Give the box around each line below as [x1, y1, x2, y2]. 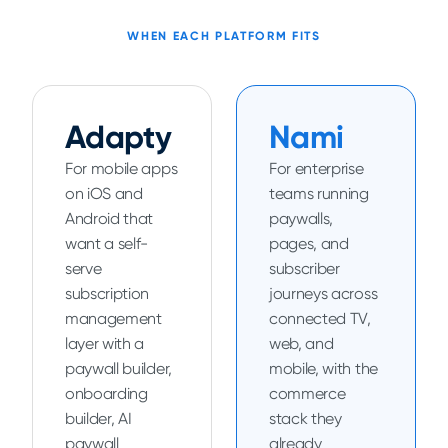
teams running [269, 184, 369, 203]
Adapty [65, 118, 172, 156]
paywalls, [269, 209, 334, 228]
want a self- [65, 234, 149, 253]
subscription [65, 284, 150, 303]
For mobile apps [65, 159, 178, 178]
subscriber [269, 259, 340, 278]
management [65, 309, 162, 328]
